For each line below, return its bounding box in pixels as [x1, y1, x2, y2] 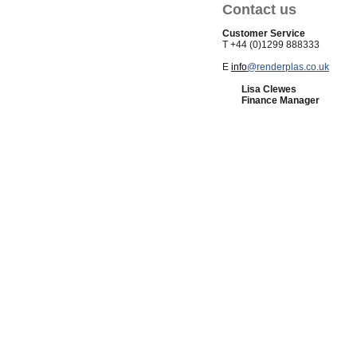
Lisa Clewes [225, 84, 296, 95]
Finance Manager [241, 95, 320, 106]
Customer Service [222, 28, 305, 39]
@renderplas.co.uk [247, 61, 329, 73]
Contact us [222, 2, 296, 18]
